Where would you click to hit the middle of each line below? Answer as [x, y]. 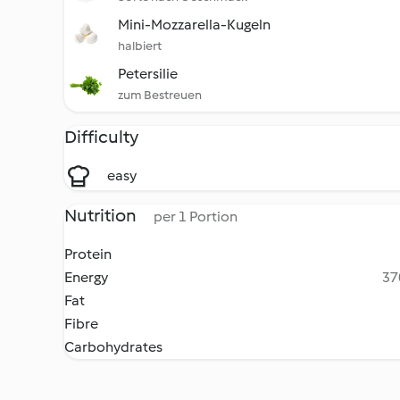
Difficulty [101, 137]
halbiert [140, 46]
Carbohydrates [113, 347]
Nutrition [102, 215]
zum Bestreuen [160, 95]
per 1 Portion [196, 217]
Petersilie [148, 74]
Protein [88, 254]
